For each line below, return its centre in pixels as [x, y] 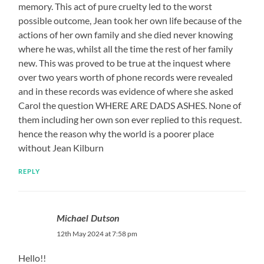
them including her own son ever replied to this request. [130, 119]
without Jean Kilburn [61, 147]
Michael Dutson [88, 218]
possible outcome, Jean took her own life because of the [130, 20]
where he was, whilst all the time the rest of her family [126, 48]
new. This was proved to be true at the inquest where [125, 62]
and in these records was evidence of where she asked [126, 91]
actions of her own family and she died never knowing [126, 34]
